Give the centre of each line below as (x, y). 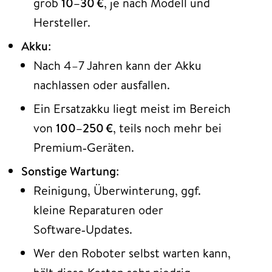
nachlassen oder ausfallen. (102, 85)
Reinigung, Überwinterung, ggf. (117, 191)
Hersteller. (62, 22)
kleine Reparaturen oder (98, 210)
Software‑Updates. (83, 229)
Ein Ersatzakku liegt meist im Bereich (132, 109)
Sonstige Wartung (69, 171)
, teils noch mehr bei (167, 128)
